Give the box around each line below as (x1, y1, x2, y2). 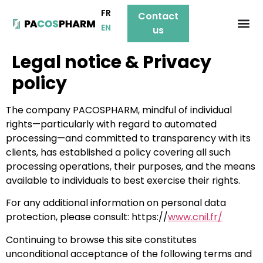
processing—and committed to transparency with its (6, 131, 251, 145)
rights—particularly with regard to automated (6, 117, 217, 131)
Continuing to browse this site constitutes (6, 232, 197, 247)
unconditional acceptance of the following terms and (6, 247, 252, 261)
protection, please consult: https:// (6, 210, 168, 224)
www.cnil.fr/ (168, 210, 222, 224)
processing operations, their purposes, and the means (6, 160, 255, 173)
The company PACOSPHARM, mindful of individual (6, 103, 232, 117)
